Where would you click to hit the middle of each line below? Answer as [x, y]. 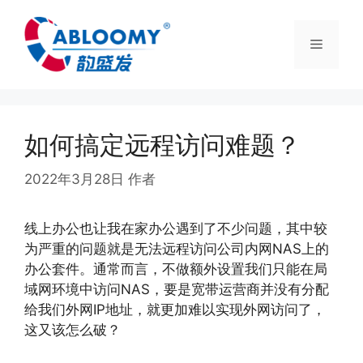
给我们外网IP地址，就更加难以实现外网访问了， [175, 309]
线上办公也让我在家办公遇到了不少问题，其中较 [176, 228]
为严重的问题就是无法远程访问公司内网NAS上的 [177, 248]
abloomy [188, 179]
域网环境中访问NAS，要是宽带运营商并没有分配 [177, 289]
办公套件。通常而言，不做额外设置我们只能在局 [176, 269]
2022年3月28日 [74, 179]
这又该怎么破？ [73, 329]
